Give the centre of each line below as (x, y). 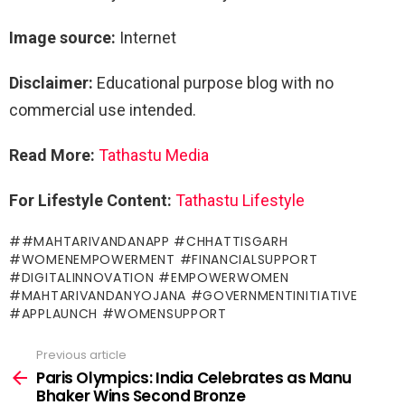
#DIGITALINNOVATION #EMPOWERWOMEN (149, 278)
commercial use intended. (103, 110)
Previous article (81, 355)
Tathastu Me (143, 155)
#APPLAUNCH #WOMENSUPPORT (118, 314)
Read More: (54, 155)
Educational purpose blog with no (213, 83)
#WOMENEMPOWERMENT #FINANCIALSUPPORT (164, 259)
